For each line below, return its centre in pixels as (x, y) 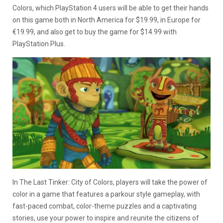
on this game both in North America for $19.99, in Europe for (107, 20)
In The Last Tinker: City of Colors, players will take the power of (110, 182)
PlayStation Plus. (39, 44)
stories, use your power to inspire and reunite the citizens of (106, 218)
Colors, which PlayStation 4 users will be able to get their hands (111, 8)
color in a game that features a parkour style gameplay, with (106, 194)
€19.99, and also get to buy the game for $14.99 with (95, 32)
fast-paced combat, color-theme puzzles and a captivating (105, 206)
